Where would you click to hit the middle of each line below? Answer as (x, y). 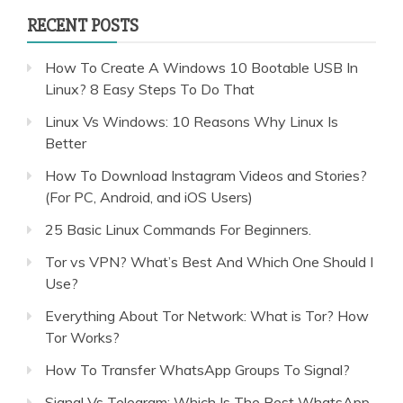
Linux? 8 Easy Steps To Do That (150, 89)
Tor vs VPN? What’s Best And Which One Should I (209, 261)
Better (66, 143)
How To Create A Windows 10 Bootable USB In (201, 67)
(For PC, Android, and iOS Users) (149, 197)
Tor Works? (82, 337)
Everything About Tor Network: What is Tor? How (207, 315)
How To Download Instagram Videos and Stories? (206, 175)
